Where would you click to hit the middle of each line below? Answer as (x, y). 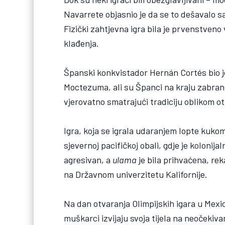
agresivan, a (88, 160)
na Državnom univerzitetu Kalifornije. (136, 175)
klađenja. (82, 43)
